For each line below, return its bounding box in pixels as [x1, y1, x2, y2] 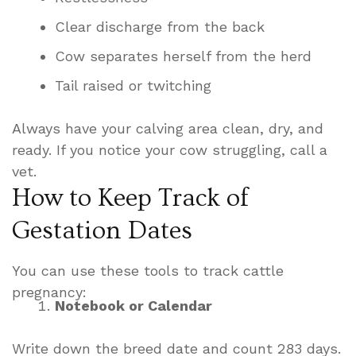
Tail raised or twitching [55, 77, 211, 95]
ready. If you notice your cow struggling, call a [12, 141, 327, 159]
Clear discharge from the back [55, 18, 265, 36]
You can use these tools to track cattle [12, 262, 284, 280]
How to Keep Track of [12, 184, 249, 213]
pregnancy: [12, 284, 87, 301]
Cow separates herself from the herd [55, 48, 311, 65]
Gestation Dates [12, 216, 192, 246]
